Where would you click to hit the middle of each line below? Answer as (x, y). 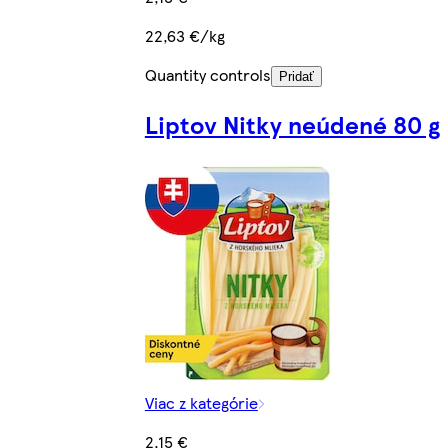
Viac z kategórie (201, 402)
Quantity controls (207, 74)
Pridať (296, 76)
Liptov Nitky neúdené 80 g (292, 123)
